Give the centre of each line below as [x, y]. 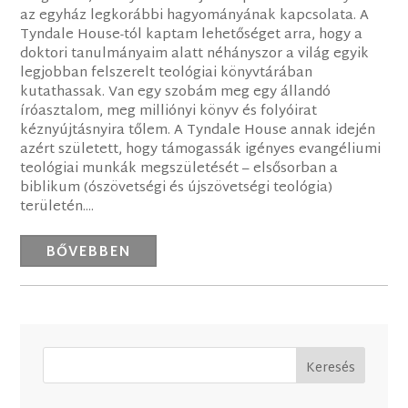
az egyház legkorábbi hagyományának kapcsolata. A [195, 16]
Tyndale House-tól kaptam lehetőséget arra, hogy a [192, 36]
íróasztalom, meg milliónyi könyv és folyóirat [169, 112]
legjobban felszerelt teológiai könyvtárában [167, 74]
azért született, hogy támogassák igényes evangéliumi [201, 150]
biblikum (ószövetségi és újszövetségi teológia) [177, 189]
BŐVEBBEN [89, 253]
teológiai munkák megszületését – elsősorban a [179, 169]
